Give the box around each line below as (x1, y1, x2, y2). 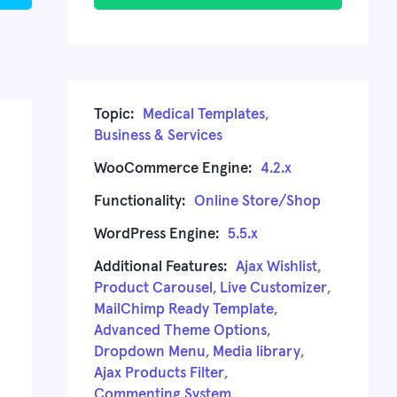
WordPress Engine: (94, 226, 219, 242)
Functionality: (94, 193, 185, 209)
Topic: (94, 106, 134, 122)
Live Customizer (220, 280, 327, 296)
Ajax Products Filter (94, 365, 224, 381)
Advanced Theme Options (94, 323, 267, 339)
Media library (213, 344, 300, 360)
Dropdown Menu (94, 344, 206, 360)
